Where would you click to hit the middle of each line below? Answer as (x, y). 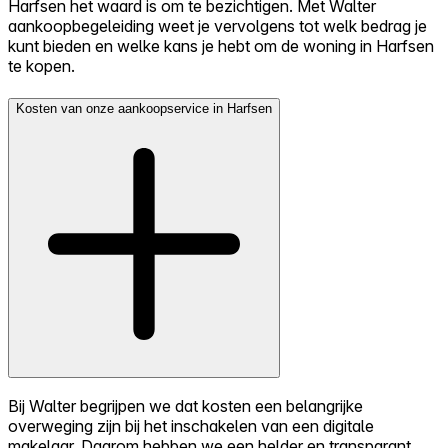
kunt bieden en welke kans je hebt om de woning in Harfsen (221, 46)
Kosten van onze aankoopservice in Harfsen (144, 108)
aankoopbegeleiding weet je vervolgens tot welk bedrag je (217, 26)
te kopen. (41, 66)
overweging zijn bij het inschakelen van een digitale (191, 426)
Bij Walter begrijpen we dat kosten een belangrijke (185, 406)
